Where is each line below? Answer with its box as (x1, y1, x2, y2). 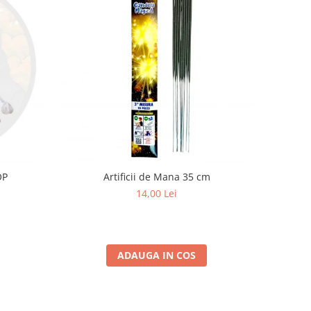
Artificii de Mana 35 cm (103, 169, 210, 183)
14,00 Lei (136, 186, 178, 200)
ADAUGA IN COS (117, 248, 196, 262)
